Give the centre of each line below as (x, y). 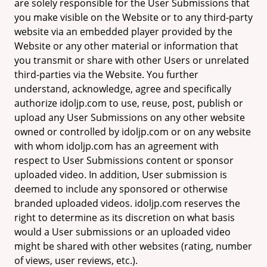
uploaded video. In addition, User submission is (121, 175)
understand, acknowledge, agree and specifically (123, 89)
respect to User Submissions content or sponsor (124, 160)
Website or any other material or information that (126, 46)
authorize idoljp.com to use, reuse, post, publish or (129, 103)
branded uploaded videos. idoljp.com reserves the (127, 203)
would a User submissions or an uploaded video (122, 232)
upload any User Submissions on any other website (130, 117)
